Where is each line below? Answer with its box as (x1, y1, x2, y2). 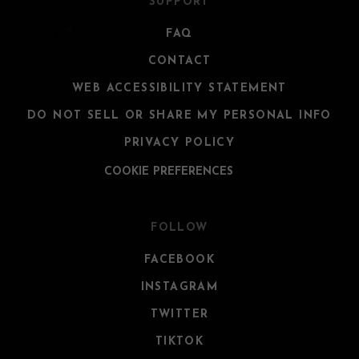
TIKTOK (155, 335, 204, 348)
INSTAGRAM (140, 280, 219, 293)
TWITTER (150, 308, 209, 321)
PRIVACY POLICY (123, 137, 236, 150)
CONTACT (147, 55, 212, 68)
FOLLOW (151, 221, 208, 234)
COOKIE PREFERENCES (103, 166, 233, 179)
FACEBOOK (143, 253, 216, 266)
